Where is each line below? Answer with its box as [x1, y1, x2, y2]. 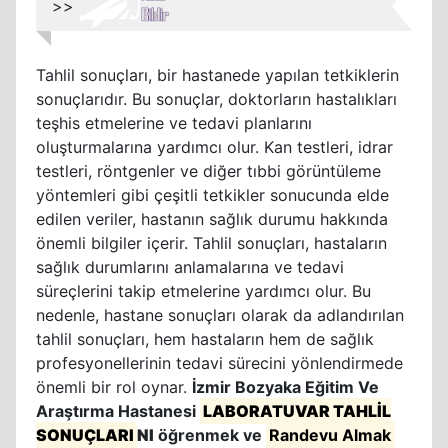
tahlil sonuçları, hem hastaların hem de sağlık [36, 329, 374, 349]
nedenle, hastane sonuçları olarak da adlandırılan [36, 305, 404, 325]
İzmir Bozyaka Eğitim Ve [192, 377, 379, 397]
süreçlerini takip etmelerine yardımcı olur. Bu [36, 281, 371, 301]
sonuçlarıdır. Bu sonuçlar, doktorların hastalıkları [36, 89, 397, 109]
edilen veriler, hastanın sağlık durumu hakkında [36, 209, 388, 229]
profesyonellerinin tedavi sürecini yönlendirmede [36, 353, 403, 373]
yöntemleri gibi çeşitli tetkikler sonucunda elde [36, 185, 389, 205]
